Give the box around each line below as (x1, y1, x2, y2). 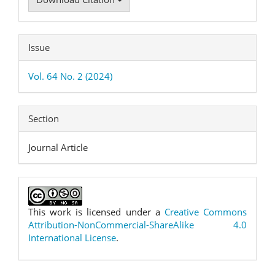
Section (28, 112, 59, 125)
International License (28, 231, 116, 244)
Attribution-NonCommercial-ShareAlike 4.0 (28, 218, 247, 231)
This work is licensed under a (28, 205, 165, 218)
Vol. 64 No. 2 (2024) (28, 69, 112, 82)
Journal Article (28, 141, 88, 153)
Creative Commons (164, 205, 247, 218)
